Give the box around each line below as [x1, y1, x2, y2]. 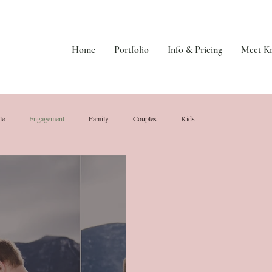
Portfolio [114, 44, 149, 56]
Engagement [29, 113, 64, 123]
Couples [133, 113, 157, 123]
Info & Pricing [167, 44, 222, 56]
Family [89, 113, 109, 123]
